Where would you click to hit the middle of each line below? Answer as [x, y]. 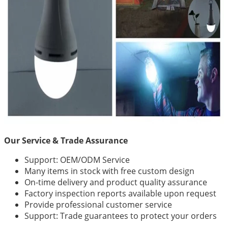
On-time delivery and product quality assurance [116, 182]
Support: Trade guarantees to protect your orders [121, 216]
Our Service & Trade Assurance [66, 141]
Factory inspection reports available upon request [120, 194]
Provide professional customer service [98, 205]
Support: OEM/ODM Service [77, 160]
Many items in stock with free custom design [109, 171]
